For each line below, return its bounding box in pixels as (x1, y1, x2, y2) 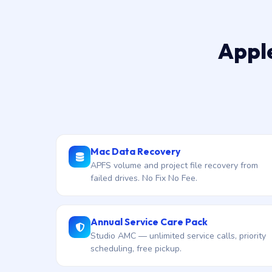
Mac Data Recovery (90, 145, 180, 157)
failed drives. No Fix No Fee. (90, 172, 197, 184)
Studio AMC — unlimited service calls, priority (90, 230, 266, 242)
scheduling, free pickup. (90, 243, 182, 254)
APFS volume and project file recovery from (90, 160, 258, 171)
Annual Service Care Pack (90, 216, 208, 228)
